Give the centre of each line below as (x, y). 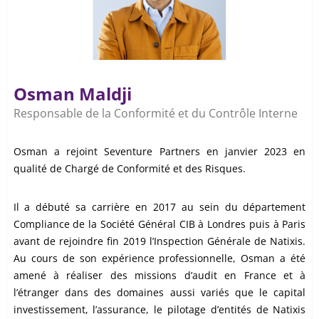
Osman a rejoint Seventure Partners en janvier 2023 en (159, 152)
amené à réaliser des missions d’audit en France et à (159, 276)
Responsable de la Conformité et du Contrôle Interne (155, 114)
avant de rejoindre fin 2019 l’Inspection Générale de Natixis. (159, 241)
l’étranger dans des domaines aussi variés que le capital (159, 293)
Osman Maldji (72, 94)
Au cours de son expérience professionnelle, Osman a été (159, 258)
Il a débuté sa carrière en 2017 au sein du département (159, 207)
